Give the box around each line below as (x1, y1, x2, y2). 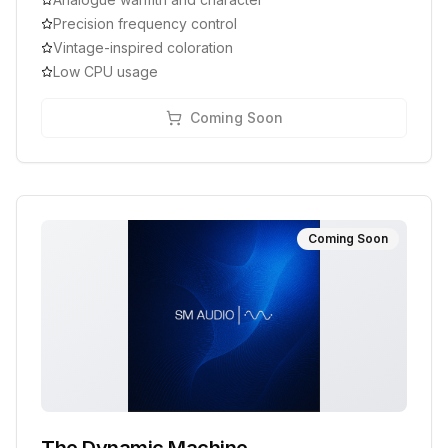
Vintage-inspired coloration (53, 39, 233, 57)
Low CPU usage (53, 63, 158, 81)
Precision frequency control (53, 15, 237, 33)
